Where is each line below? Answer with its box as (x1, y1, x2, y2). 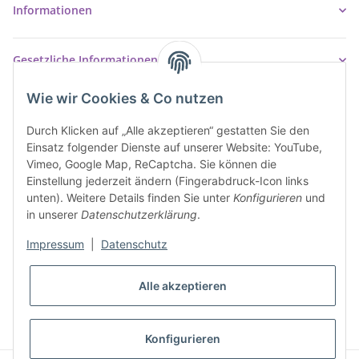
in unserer (26, 208, 81, 222)
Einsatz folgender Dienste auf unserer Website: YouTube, (26, 140, 322, 155)
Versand (250, 276, 287, 290)
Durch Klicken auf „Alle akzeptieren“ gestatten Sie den (26, 123, 309, 138)
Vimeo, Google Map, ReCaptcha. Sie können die (26, 157, 276, 171)
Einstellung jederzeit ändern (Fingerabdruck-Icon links (26, 174, 309, 188)
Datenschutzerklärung (81, 208, 197, 222)
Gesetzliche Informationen (13, 52, 158, 67)
